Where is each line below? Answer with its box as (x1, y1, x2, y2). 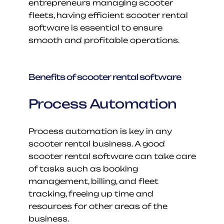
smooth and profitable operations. (28, 35, 180, 45)
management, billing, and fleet (28, 176, 158, 186)
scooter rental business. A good (28, 139, 165, 149)
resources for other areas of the (28, 201, 167, 211)
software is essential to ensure (28, 23, 162, 33)
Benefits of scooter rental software (28, 72, 181, 82)
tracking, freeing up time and (28, 189, 153, 199)
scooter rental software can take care (28, 151, 196, 161)
